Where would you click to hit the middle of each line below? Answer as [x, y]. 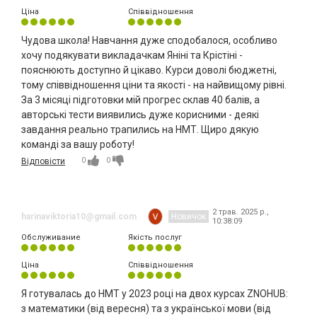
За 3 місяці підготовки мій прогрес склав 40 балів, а [140, 100]
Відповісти [43, 162]
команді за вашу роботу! [78, 145]
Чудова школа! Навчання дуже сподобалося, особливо [149, 41]
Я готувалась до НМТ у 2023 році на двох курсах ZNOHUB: [155, 294]
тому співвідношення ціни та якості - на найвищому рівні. [154, 85]
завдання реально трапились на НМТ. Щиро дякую [140, 130]
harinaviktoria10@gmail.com [79, 217]
